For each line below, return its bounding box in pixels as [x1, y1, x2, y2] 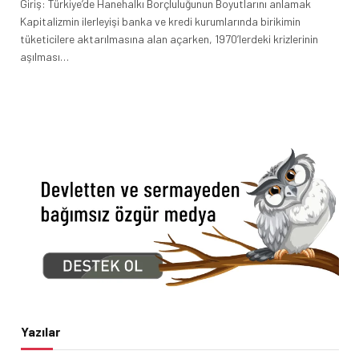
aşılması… [20, 49, 69, 63]
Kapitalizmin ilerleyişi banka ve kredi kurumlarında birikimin [20, 14, 301, 28]
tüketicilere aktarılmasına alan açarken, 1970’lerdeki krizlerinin [20, 31, 318, 46]
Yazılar [21, 324, 60, 340]
